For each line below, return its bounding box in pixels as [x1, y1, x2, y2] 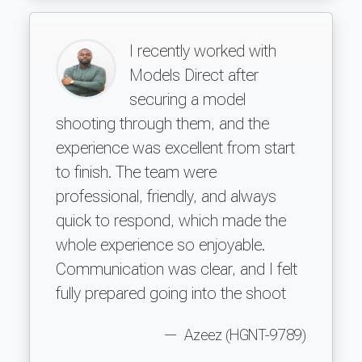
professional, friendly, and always [56, 186, 276, 206]
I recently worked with [129, 40, 276, 61]
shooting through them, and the [56, 113, 269, 133]
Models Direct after [129, 65, 259, 85]
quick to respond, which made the [56, 210, 286, 230]
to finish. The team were [56, 162, 217, 182]
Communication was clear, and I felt [56, 259, 297, 279]
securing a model [129, 89, 246, 109]
